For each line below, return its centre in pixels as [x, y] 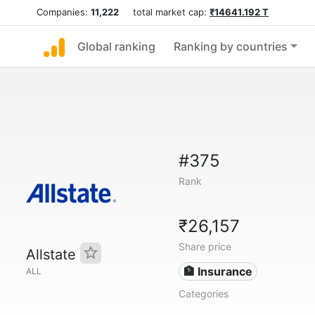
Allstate [53, 255]
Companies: [64, 12]
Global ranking [116, 46]
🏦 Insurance [218, 271]
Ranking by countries [231, 46]
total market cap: [164, 12]
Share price [205, 246]
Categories [203, 294]
